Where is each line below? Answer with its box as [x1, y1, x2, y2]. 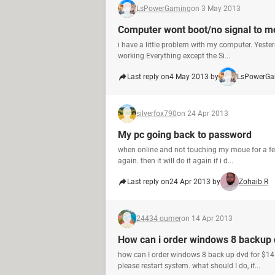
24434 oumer [136, 214, 181, 223]
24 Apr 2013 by [169, 177, 220, 186]
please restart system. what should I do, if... [118, 261, 260, 270]
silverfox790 [136, 109, 177, 118]
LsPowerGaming [136, 4, 191, 13]
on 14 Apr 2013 [181, 214, 233, 223]
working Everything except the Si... [118, 52, 230, 60]
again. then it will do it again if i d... [118, 157, 233, 165]
